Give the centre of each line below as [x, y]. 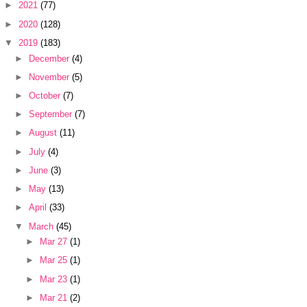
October [46, 95]
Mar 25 [54, 260]
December [51, 58]
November [51, 77]
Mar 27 [54, 242]
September [52, 114]
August [45, 133]
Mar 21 [54, 297]
